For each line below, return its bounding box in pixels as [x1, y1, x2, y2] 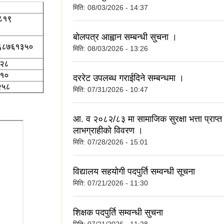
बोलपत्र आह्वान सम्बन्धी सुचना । [73, 31, 177, 42]
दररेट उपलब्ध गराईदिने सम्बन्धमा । [73, 72, 184, 83]
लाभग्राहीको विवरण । [73, 125, 143, 135]
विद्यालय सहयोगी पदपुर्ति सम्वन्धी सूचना [73, 166, 195, 176]
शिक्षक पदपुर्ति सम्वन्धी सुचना [73, 207, 163, 217]
